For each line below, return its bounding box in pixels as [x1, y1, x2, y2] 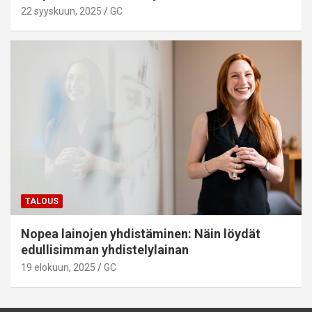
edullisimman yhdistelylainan [21, 242, 189, 257]
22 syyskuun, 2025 [21, 6, 102, 17]
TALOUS [25, 196, 58, 206]
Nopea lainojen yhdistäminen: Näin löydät [21, 226, 260, 241]
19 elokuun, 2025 [21, 261, 95, 273]
